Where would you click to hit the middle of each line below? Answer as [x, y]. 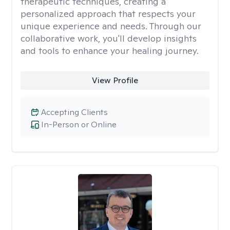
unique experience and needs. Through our [111, 26]
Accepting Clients [74, 112]
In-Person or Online [79, 124]
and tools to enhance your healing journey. [110, 51]
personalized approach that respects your [108, 14]
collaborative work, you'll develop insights [109, 38]
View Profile [115, 80]
